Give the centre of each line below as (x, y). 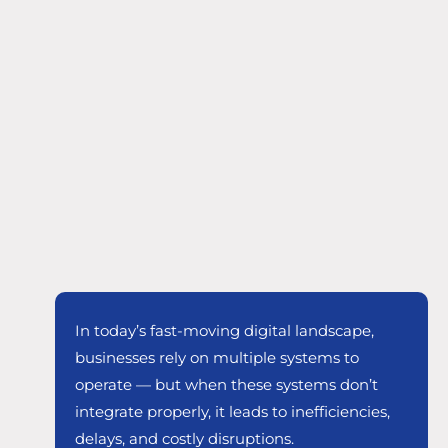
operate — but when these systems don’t (226, 385)
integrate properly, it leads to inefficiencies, (232, 412)
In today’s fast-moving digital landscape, (224, 331)
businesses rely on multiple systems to (217, 358)
